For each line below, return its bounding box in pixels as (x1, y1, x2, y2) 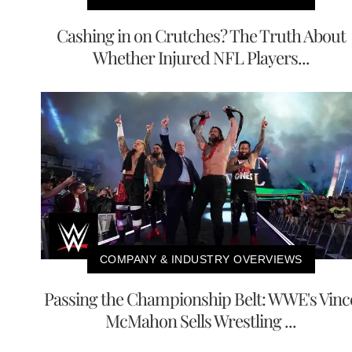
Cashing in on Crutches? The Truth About (56, 24, 346, 48)
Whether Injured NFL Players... (92, 46, 310, 70)
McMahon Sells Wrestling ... (105, 309, 296, 333)
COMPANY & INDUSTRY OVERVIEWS (99, 253, 302, 266)
